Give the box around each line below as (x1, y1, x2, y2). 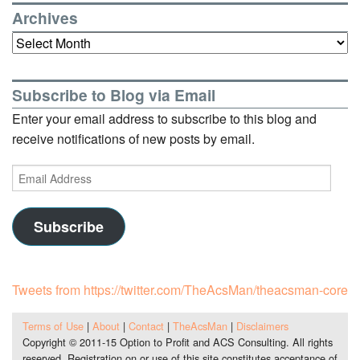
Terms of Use (22, 317, 84, 333)
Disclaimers (235, 317, 288, 333)
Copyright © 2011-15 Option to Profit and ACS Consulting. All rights (22, 333, 333, 350)
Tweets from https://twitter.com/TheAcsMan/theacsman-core (12, 280, 348, 300)
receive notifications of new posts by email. (12, 129, 255, 149)
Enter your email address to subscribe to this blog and (12, 109, 317, 129)
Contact (128, 317, 164, 333)
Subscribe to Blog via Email (12, 83, 215, 106)
